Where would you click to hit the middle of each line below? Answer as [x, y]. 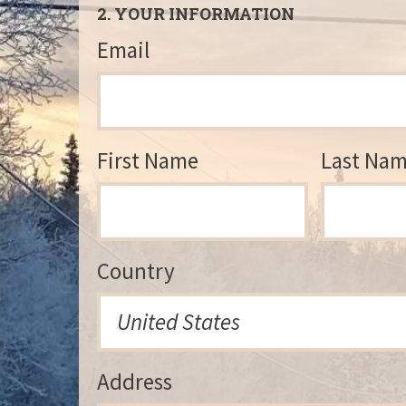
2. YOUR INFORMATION [196, 14]
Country [136, 271]
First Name [148, 161]
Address [135, 382]
